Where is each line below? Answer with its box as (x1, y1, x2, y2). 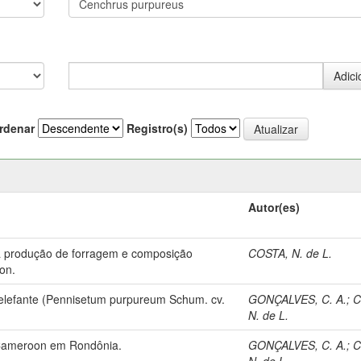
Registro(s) (127, 120, 188, 136)
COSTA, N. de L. (248, 244, 333, 261)
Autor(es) (248, 198, 301, 215)
